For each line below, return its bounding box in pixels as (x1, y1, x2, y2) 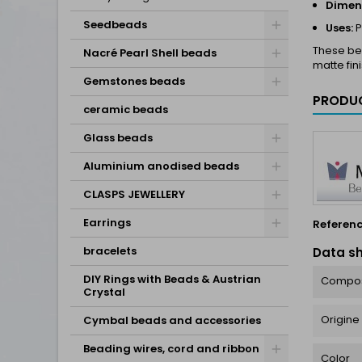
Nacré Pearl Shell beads (83, 45, 217, 61)
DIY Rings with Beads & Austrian (83, 271, 261, 287)
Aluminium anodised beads (83, 158, 239, 174)
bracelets (83, 243, 137, 259)
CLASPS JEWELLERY (83, 187, 185, 202)
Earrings (83, 215, 131, 230)
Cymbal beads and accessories (83, 313, 261, 328)
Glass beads (83, 130, 153, 145)
